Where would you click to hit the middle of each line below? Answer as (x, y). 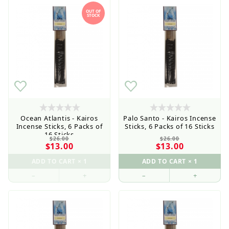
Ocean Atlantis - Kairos (59, 118)
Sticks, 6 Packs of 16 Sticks (170, 126)
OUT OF (93, 11)
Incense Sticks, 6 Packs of (59, 126)
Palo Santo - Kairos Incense (170, 118)
